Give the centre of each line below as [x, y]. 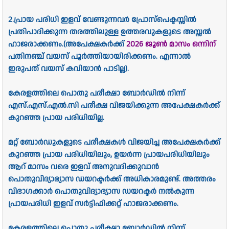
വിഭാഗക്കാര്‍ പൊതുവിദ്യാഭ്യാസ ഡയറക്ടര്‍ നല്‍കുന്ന [101, 192]
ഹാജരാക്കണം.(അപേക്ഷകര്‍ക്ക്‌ [67, 44]
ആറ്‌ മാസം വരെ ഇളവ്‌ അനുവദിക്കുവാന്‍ [84, 167]
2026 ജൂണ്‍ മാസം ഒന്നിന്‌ [171, 44]
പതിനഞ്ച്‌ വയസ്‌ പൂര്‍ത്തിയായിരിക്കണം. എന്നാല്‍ [99, 57]
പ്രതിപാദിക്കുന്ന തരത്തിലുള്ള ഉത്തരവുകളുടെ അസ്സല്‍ [110, 32]
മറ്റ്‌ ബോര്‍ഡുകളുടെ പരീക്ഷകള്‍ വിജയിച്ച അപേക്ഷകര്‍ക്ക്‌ [114, 143]
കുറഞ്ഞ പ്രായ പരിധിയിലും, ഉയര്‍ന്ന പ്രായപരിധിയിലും [109, 155]
